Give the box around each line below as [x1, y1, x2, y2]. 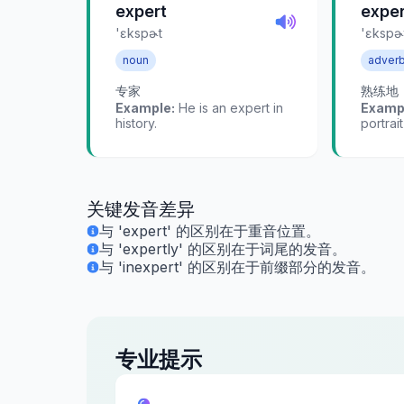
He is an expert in [175, 99, 283, 115]
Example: [115, 99, 175, 115]
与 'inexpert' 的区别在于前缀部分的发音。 [99, 257, 375, 276]
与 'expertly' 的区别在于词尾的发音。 [99, 239, 346, 258]
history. [115, 115, 157, 131]
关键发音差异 [87, 197, 195, 220]
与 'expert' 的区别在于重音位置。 [99, 221, 320, 240]
